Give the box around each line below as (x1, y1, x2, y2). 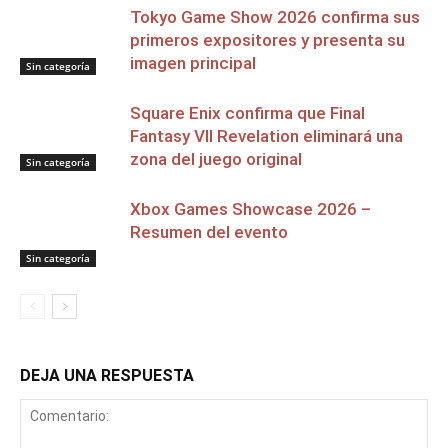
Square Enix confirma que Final (130, 103, 365, 123)
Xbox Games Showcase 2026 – (130, 199, 371, 219)
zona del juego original (130, 149, 302, 169)
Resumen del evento (130, 222, 288, 242)
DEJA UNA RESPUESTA (20, 366, 194, 385)
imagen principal (130, 53, 256, 73)
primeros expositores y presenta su (130, 30, 405, 50)
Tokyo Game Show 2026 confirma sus (130, 7, 420, 27)
